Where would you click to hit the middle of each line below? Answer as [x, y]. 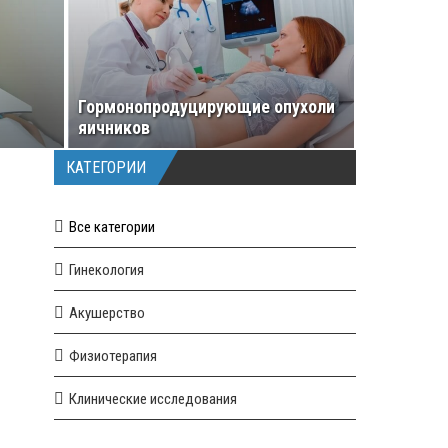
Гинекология [107, 270]
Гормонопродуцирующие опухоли [206, 106]
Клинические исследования [153, 399]
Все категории [112, 227]
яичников [114, 127]
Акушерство [107, 313]
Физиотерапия [113, 356]
